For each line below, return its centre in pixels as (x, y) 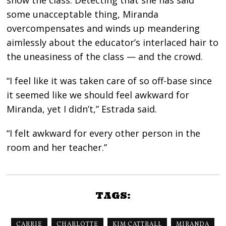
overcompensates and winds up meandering (103, 29)
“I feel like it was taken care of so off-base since (109, 81)
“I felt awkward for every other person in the (104, 133)
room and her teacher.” (57, 148)
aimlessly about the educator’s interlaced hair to (113, 43)
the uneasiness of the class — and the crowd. (105, 57)
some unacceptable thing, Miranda (83, 14)
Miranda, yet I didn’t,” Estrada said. (82, 109)
